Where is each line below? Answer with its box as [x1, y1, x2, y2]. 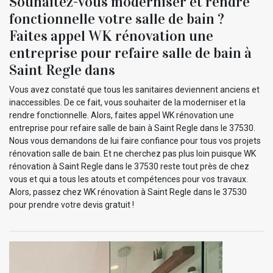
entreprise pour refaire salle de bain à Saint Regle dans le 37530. [9, 122, 255, 133]
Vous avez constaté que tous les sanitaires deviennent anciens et [9, 84, 260, 94]
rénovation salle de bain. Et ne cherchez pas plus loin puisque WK [9, 148, 256, 158]
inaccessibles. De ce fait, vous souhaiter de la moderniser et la [9, 97, 246, 107]
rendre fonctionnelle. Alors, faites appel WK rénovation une [9, 110, 234, 120]
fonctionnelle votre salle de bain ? [9, 9, 224, 28]
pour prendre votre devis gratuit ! [9, 199, 134, 210]
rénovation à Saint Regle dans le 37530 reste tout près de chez [9, 161, 249, 171]
